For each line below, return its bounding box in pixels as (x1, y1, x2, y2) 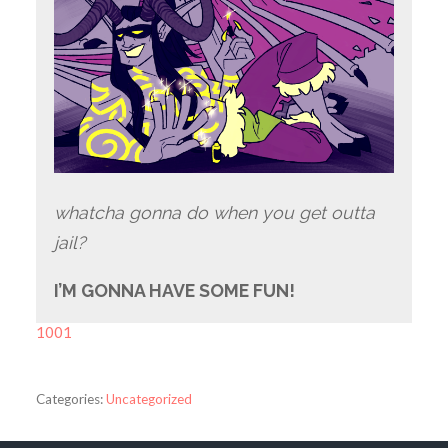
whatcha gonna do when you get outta (53, 201, 375, 223)
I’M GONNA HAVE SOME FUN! (53, 279, 295, 301)
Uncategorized (105, 390, 192, 407)
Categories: (35, 390, 103, 407)
